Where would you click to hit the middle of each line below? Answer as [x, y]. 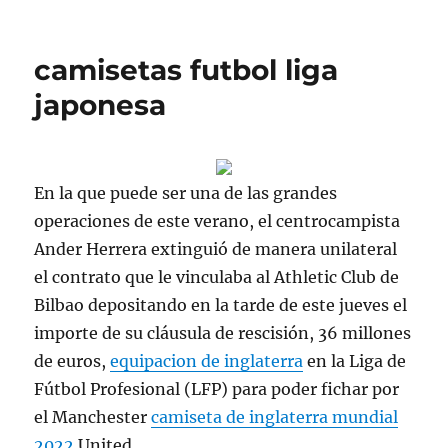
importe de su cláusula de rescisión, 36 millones [223, 333]
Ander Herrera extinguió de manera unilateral [216, 249]
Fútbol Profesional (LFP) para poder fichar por [217, 389]
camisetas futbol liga [186, 70]
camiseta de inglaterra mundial [275, 417]
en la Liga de [355, 361]
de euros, [72, 361]
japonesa [100, 105]
